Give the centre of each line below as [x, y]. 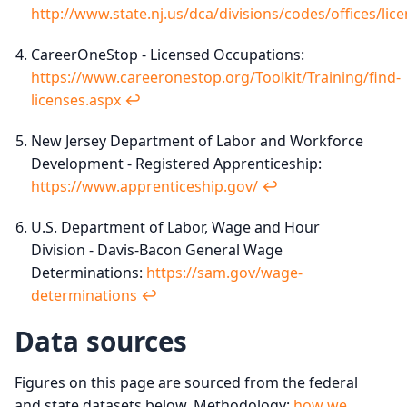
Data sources [101, 341]
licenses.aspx [75, 99]
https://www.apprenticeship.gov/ [144, 186]
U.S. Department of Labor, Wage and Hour [175, 227]
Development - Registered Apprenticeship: [176, 163]
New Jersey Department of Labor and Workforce [197, 140]
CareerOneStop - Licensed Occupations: [167, 54]
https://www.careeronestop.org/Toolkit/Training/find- [215, 77]
